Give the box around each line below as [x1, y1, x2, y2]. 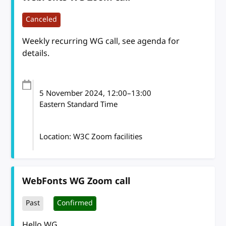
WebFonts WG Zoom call [22, 174, 131, 188]
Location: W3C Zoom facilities [39, 131, 143, 142]
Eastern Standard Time [39, 98, 118, 110]
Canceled [26, 14, 58, 25]
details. [22, 47, 50, 60]
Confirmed [57, 198, 93, 209]
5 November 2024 [39, 87, 103, 99]
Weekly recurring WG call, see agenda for [22, 35, 180, 47]
